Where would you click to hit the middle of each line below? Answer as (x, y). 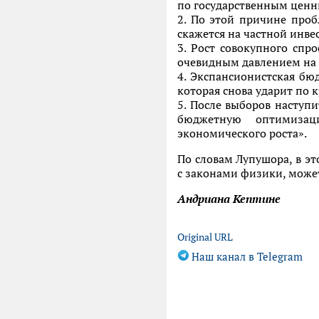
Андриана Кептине (229, 199)
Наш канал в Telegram (246, 257)
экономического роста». (242, 133)
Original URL (205, 237)
